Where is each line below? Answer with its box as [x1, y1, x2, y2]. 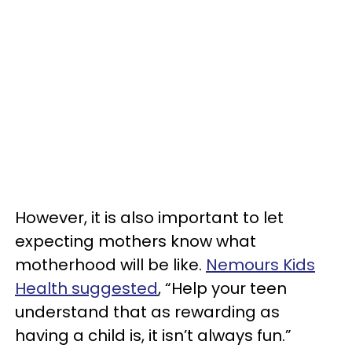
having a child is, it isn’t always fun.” [15, 324, 291, 346]
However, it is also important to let [15, 207, 284, 229]
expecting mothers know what [15, 230, 256, 252]
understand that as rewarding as [15, 301, 280, 323]
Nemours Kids [206, 254, 315, 276]
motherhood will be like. [15, 254, 206, 276]
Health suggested [15, 277, 158, 299]
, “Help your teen [158, 277, 287, 299]
